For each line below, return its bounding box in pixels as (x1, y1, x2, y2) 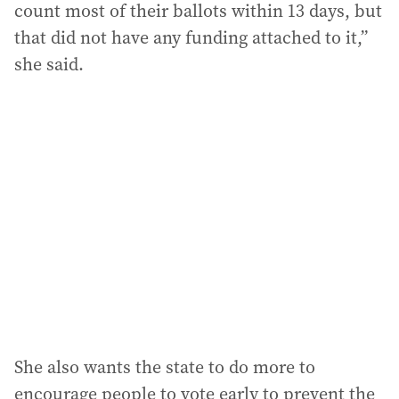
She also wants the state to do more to (14, 354, 315, 379)
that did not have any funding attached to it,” (14, 24, 368, 50)
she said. (14, 51, 84, 77)
